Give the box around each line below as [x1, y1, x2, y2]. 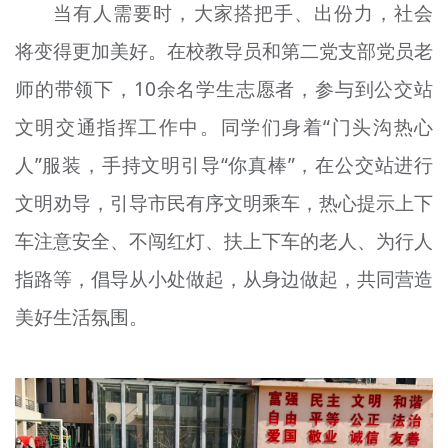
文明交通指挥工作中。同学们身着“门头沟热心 [14, 114, 434, 141]
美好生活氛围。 [14, 304, 148, 331]
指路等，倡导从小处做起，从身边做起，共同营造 [14, 266, 434, 293]
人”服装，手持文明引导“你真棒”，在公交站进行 [14, 152, 434, 179]
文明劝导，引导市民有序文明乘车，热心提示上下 [14, 190, 434, 217]
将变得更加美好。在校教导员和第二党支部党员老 [14, 38, 434, 65]
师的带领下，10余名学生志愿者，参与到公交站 [14, 76, 434, 103]
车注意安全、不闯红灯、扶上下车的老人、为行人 [14, 228, 434, 255]
